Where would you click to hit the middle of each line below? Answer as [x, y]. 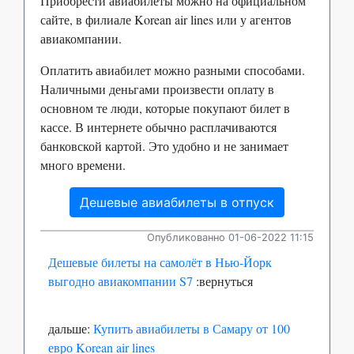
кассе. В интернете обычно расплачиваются [158, 126]
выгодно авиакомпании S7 [121, 281]
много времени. [83, 164]
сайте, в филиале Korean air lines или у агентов [166, 19]
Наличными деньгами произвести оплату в [157, 88]
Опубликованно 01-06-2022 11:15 [230, 237]
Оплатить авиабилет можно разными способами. [173, 70]
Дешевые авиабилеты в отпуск [177, 202]
